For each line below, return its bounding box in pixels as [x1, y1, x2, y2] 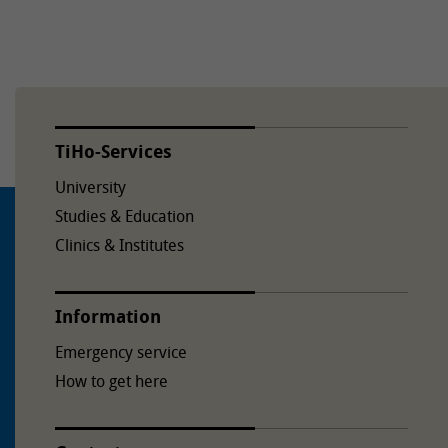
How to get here [55, 370, 168, 392]
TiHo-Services [55, 139, 172, 164]
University [55, 176, 126, 198]
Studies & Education [55, 205, 194, 227]
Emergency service [55, 341, 187, 363]
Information [55, 304, 161, 329]
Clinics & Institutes [55, 234, 184, 256]
